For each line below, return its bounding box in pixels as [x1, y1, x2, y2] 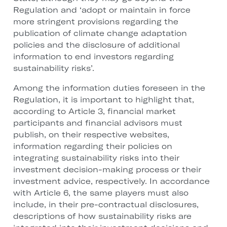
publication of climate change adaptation [13, 28, 187, 39]
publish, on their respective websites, [13, 130, 169, 140]
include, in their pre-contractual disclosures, [13, 200, 199, 210]
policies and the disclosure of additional [13, 40, 180, 50]
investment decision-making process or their [13, 165, 201, 175]
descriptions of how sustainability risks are [13, 211, 192, 221]
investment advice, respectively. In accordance [13, 176, 210, 186]
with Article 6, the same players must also [13, 188, 188, 198]
